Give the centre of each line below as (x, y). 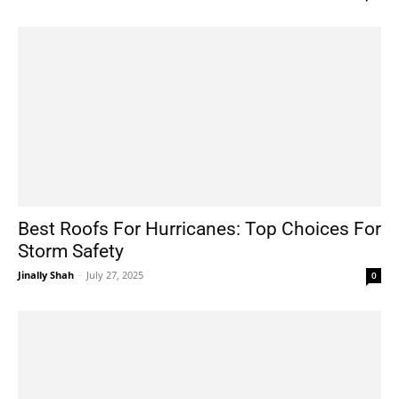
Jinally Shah (46, 274)
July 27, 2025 (115, 274)
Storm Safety (71, 251)
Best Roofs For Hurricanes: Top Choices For (199, 228)
